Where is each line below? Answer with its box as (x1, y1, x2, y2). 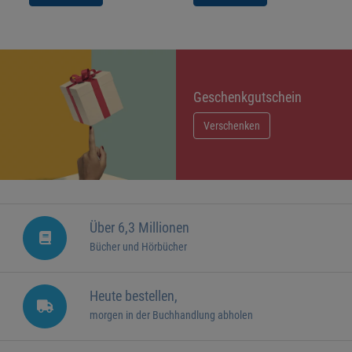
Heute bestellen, (90, 288, 178, 304)
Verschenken (203, 119, 260, 133)
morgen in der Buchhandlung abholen (90, 309, 253, 322)
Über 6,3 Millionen (90, 219, 189, 236)
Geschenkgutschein (193, 88, 302, 105)
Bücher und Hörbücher (90, 240, 187, 254)
